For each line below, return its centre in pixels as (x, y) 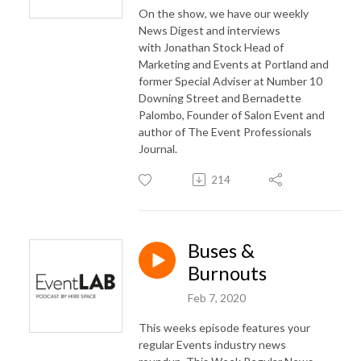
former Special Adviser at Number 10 (230, 81)
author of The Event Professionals (225, 131)
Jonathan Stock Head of (224, 47)
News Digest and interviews (210, 30)
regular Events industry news (212, 344)
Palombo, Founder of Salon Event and (232, 114)
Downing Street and (191, 98)
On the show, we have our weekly (224, 13)
